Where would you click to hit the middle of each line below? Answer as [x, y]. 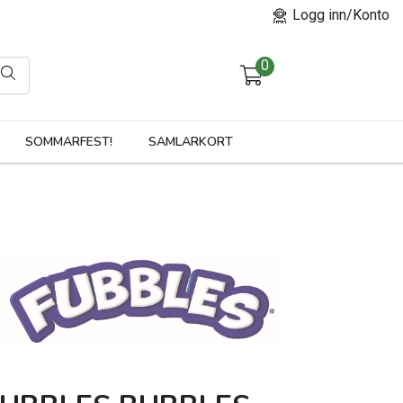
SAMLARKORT [190, 142]
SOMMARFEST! [68, 142]
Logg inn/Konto [339, 15]
